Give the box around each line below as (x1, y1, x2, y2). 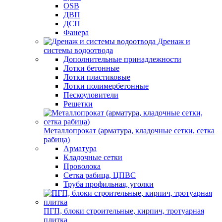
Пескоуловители (63, 91, 118, 99)
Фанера (63, 28, 89, 37)
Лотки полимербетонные (63, 82, 149, 90)
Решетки (63, 100, 93, 108)
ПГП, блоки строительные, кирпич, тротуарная (44, 207, 204, 215)
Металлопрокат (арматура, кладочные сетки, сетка (44, 126, 215, 135)
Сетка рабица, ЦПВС (63, 171, 136, 179)
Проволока (63, 162, 101, 170)
